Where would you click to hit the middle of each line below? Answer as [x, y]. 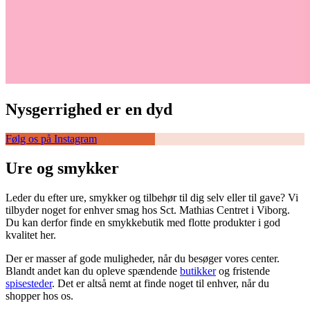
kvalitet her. [32, 235]
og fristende [243, 271]
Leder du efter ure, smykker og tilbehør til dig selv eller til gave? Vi [152, 197]
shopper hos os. [41, 295]
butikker [198, 271]
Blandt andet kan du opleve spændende [93, 271]
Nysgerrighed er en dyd [89, 110]
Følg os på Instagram [51, 139]
